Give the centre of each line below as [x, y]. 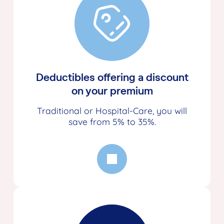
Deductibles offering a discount [112, 77]
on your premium [112, 91]
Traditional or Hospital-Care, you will [112, 111]
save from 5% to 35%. [112, 122]
